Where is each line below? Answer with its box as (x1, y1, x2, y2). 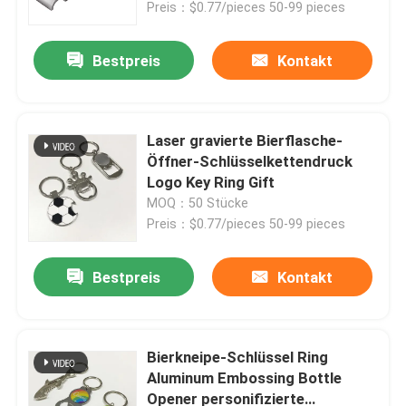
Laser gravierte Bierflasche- (147, 131, 343, 150)
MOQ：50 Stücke (147, 196, 249, 211)
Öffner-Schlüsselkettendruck (147, 152, 353, 171)
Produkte (32, 333, 95, 353)
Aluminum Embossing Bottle (147, 369, 343, 388)
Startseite (32, 276, 102, 295)
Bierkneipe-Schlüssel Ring (147, 348, 329, 367)
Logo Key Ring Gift (147, 173, 275, 192)
